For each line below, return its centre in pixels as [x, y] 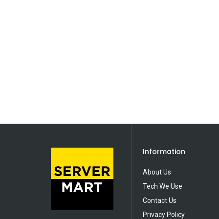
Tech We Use [163, 186]
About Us [157, 172]
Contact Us [160, 200]
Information [164, 152]
